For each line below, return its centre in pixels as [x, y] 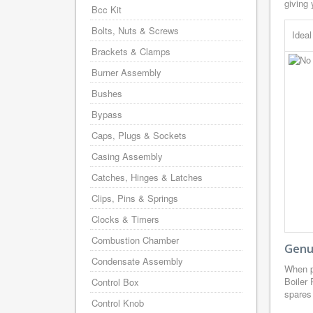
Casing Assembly [127, 156]
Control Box [115, 282]
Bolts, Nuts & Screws [135, 30]
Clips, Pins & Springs [135, 198]
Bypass [107, 114]
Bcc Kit [107, 9]
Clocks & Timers [125, 219]
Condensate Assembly [137, 261]
